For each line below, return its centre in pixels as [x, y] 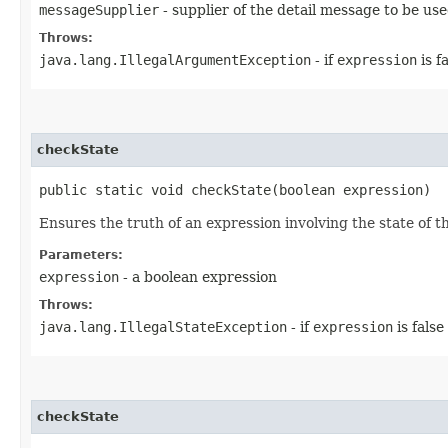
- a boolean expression [198, 276]
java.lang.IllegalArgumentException [175, 59]
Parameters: [81, 254]
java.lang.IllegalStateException [163, 326]
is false [418, 326]
